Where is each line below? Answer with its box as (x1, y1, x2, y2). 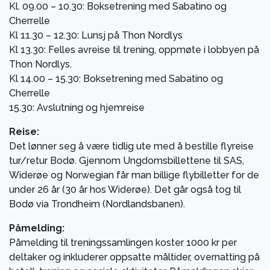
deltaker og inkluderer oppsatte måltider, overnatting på (9, 251, 260, 263)
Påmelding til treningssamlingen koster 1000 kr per (9, 236, 237, 248)
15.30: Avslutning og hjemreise (9, 101, 145, 113)
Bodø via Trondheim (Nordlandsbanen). (9, 198, 185, 210)
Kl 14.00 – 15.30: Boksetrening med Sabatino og (9, 72, 223, 84)
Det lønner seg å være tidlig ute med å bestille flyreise (9, 140, 254, 152)
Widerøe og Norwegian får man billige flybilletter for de (9, 169, 259, 181)
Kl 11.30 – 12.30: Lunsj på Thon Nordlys (9, 29, 183, 41)
